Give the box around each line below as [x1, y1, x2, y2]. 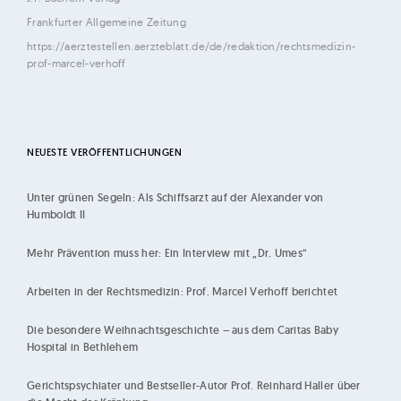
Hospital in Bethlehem [27, 339, 139, 354]
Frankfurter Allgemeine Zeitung [27, 15, 186, 30]
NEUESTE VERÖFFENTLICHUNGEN [27, 146, 182, 159]
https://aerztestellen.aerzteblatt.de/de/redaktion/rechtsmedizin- [27, 39, 356, 54]
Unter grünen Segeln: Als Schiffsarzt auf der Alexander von [27, 190, 324, 204]
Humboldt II [27, 207, 86, 221]
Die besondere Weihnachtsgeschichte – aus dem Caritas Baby [27, 322, 339, 337]
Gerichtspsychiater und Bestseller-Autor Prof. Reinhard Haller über [27, 378, 361, 392]
